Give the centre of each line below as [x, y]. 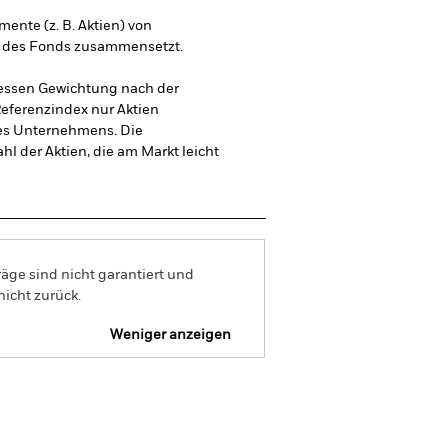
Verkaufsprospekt [70, 390]
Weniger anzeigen [170, 335]
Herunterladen [211, 390]
